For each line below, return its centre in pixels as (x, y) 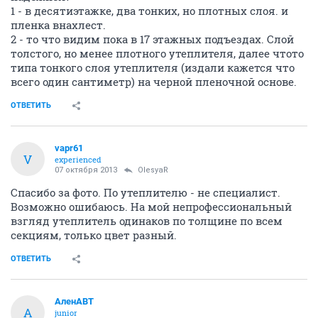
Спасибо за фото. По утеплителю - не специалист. (146, 193)
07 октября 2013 (86, 170)
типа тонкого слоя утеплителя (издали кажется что (153, 68)
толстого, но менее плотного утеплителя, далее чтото (157, 54)
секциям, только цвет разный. (94, 235)
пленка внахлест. (58, 25)
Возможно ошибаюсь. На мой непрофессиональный (151, 207)
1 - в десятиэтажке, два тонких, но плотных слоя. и (149, 11)
